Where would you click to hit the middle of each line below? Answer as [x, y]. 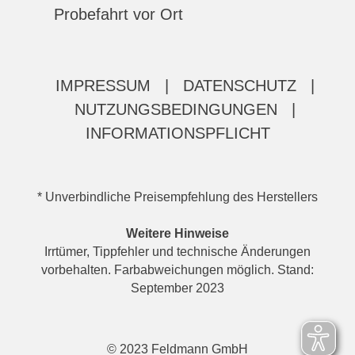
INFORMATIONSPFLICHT [177, 133]
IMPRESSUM [103, 86]
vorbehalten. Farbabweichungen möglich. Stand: [177, 270]
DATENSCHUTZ [239, 86]
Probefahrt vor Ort [118, 14]
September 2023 [177, 288]
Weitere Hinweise [177, 233]
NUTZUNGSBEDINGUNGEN [176, 109]
